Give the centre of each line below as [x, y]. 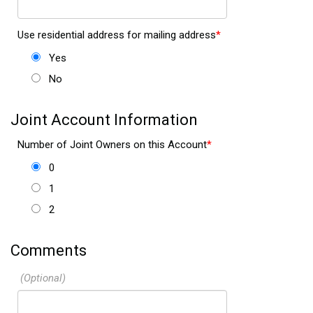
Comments [49, 250]
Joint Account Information [104, 120]
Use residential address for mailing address [117, 35]
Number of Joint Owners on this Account [112, 145]
